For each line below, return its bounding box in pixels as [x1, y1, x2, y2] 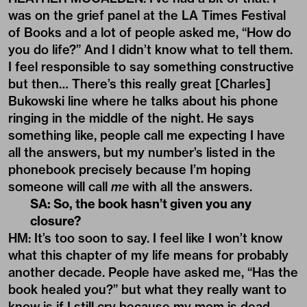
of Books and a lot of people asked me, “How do [8, 24, 291, 40]
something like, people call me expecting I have [8, 127, 285, 143]
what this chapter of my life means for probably [8, 247, 288, 263]
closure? [30, 212, 81, 229]
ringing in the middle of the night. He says [8, 110, 254, 126]
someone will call [8, 178, 111, 195]
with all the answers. [129, 178, 252, 195]
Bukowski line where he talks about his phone [8, 93, 278, 109]
